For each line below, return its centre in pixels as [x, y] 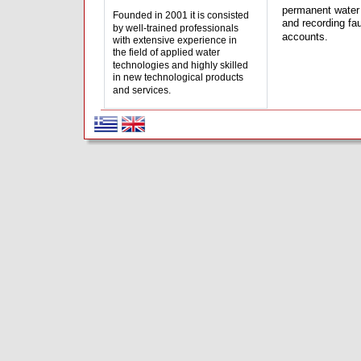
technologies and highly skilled [182, 65]
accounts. [305, 37]
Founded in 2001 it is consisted [182, 15]
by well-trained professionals [177, 28]
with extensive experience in [176, 40]
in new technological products [179, 77]
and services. [142, 90]
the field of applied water [168, 52]
